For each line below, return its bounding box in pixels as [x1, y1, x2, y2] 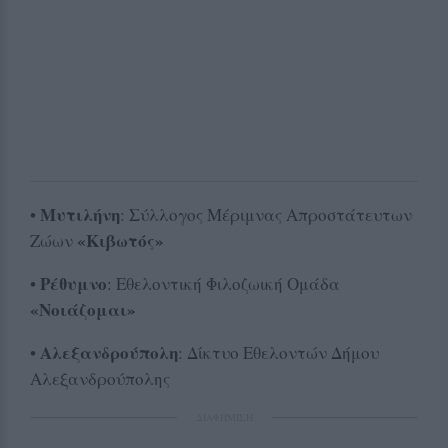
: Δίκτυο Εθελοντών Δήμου [178, 340, 379, 364]
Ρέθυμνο [40, 270, 107, 296]
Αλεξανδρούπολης [30, 366, 170, 390]
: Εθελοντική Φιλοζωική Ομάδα [107, 271, 340, 295]
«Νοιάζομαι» [30, 296, 136, 322]
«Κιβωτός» [77, 227, 164, 253]
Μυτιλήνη [40, 201, 120, 227]
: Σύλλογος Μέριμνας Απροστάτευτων [120, 202, 412, 226]
